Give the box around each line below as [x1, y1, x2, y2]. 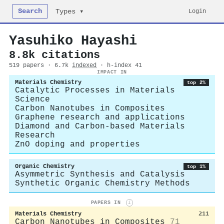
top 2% [186, 79, 205, 85]
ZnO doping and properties [15, 140, 140, 149]
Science [15, 95, 50, 104]
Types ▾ [55, 8, 84, 15]
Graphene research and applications [15, 113, 185, 122]
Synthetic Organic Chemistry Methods [15, 179, 190, 188]
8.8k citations [9, 49, 100, 61]
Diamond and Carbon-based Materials [15, 122, 185, 131]
